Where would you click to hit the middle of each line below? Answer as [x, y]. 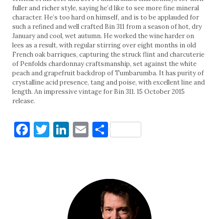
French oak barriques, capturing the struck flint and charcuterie [108, 55]
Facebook [64, 130]
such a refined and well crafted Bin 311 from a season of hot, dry [107, 27]
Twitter [78, 130]
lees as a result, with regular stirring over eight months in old [104, 45]
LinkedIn [101, 130]
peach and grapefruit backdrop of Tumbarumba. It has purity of [108, 73]
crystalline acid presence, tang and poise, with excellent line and [109, 83]
